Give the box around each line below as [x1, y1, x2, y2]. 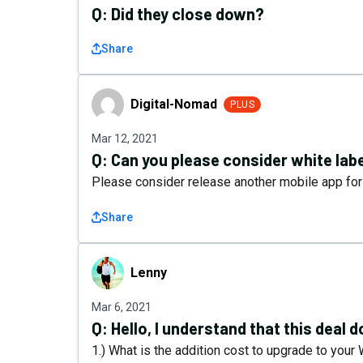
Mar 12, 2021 [92, 132, 158, 145]
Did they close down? [111, 4, 264, 23]
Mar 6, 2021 [92, 301, 152, 314]
